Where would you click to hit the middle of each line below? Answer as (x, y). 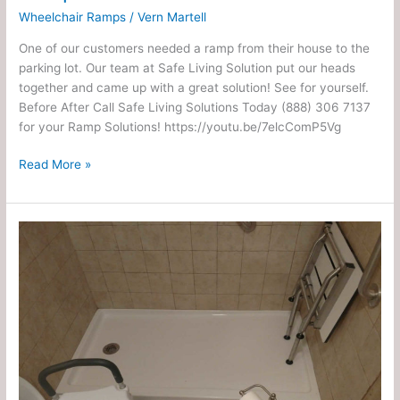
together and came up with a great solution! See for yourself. (194, 87)
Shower (40, 290)
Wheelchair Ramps (73, 17)
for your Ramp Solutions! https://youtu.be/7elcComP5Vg (180, 126)
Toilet (34, 349)
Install (35, 368)
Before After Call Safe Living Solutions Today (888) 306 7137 (195, 107)
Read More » (55, 165)
